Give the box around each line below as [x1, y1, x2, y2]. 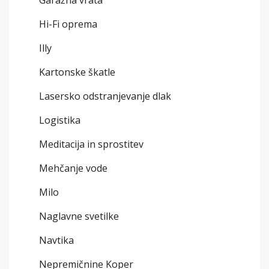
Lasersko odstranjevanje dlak [39, 89, 171, 103]
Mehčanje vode [39, 162, 107, 175]
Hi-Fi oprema [39, 17, 97, 31]
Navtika [39, 234, 74, 247]
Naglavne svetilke [39, 210, 119, 223]
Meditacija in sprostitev [39, 138, 144, 151]
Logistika [39, 113, 80, 127]
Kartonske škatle [39, 65, 115, 79]
